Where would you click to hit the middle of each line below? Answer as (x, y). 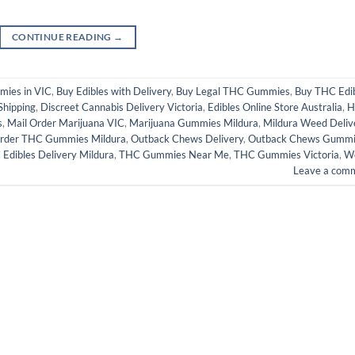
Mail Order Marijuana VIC (66, 123)
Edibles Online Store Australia (275, 107)
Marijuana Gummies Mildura (194, 123)
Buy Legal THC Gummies (233, 92)
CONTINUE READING (63, 36)
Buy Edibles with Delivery (114, 92)
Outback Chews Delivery (187, 139)
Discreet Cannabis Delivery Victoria (122, 107)
